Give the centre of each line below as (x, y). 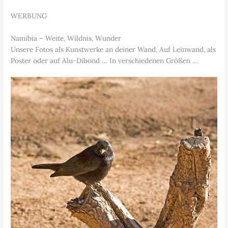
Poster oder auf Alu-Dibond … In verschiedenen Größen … (105, 60)
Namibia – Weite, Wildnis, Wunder (66, 38)
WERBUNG (29, 16)
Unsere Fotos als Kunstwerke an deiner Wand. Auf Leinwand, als (113, 49)
